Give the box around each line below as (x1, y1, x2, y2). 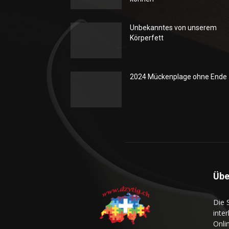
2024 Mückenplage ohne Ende (130, 73, 227, 81)
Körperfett (130, 34, 164, 42)
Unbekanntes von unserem (130, 24, 217, 32)
